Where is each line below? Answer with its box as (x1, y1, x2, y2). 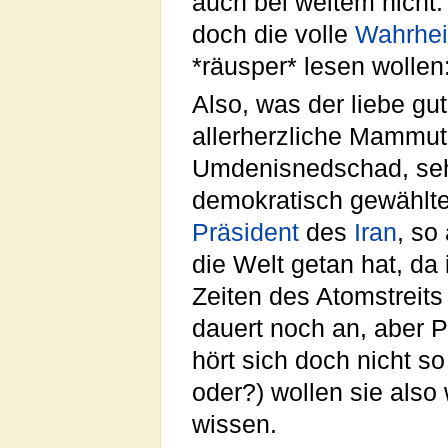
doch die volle (192, 21, 355, 49)
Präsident (192, 219, 299, 247)
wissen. (192, 411, 277, 439)
